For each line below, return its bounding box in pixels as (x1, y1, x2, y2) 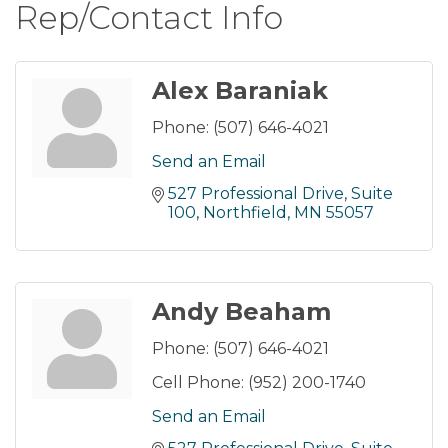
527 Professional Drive (168, 184, 344, 204)
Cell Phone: (152, 373, 244, 393)
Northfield (203, 203, 287, 223)
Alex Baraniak (152, 76, 328, 106)
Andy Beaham (152, 297, 331, 327)
